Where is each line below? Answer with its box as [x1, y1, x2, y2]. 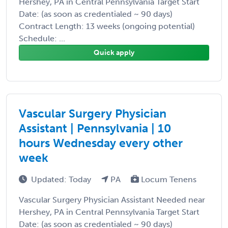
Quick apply [94, 48, 134, 57]
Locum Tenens [139, 174, 196, 184]
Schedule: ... [19, 33, 65, 43]
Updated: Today [31, 174, 93, 184]
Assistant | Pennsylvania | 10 [19, 121, 171, 135]
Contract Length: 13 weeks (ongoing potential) [19, 21, 195, 31]
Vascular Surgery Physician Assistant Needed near [19, 194, 205, 205]
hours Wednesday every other [19, 135, 183, 150]
